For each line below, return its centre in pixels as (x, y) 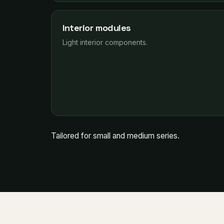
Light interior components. (105, 42)
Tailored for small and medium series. (115, 136)
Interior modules (97, 28)
